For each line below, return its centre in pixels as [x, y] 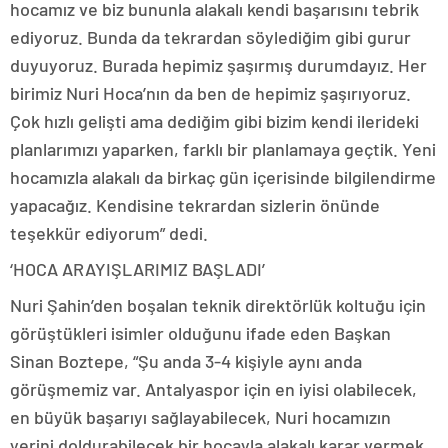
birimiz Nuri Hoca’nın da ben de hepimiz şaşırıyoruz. [210, 93]
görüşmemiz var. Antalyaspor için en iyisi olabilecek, [213, 389]
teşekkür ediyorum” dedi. [109, 233]
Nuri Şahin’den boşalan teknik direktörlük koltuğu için [218, 305]
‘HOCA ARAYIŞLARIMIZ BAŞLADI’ [137, 269]
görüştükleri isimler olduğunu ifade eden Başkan [200, 333]
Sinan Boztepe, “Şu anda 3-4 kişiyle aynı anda [186, 361]
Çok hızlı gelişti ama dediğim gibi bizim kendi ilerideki [214, 121]
